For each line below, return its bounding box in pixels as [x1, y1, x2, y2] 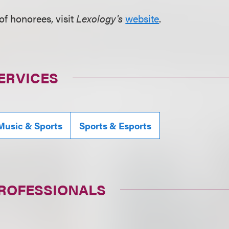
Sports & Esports [79, 119, 152, 132]
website [125, 11, 159, 26]
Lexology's [76, 11, 126, 26]
